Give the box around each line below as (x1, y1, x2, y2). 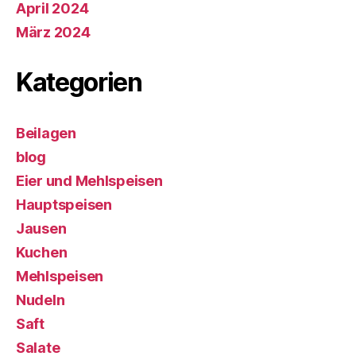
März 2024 (16, 23, 91, 41)
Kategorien (16, 66, 142, 98)
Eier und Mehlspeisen (16, 172, 163, 189)
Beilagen (16, 124, 76, 141)
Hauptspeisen (16, 195, 112, 213)
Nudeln (16, 291, 65, 308)
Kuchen (16, 243, 68, 261)
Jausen (16, 219, 67, 237)
